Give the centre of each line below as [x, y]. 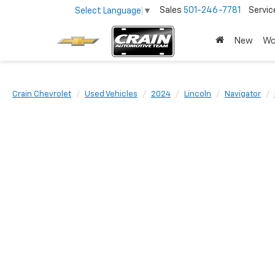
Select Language [108, 11]
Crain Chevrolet [42, 94]
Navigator [243, 94]
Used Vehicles [111, 94]
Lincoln [198, 94]
